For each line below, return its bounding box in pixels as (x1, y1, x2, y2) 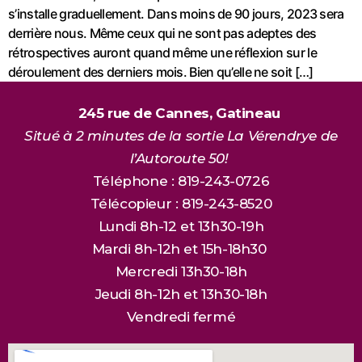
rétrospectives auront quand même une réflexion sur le (8, 44, 317, 61)
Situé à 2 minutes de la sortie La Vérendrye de (24, 127, 338, 144)
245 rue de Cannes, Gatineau (78, 104, 280, 121)
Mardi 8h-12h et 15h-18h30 (91, 240, 271, 257)
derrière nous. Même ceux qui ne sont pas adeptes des (8, 24, 317, 41)
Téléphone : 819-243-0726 (92, 172, 270, 189)
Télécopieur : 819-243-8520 (90, 195, 272, 212)
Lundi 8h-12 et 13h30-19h (98, 217, 264, 234)
